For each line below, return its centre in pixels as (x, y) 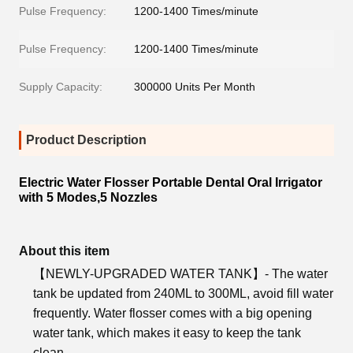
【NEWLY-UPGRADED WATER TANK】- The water (180, 274)
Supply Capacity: (61, 87)
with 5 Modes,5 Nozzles (88, 198)
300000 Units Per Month (195, 87)
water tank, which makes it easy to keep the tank (167, 333)
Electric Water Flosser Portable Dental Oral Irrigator (171, 183)
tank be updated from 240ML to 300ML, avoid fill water (183, 294)
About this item (64, 251)
